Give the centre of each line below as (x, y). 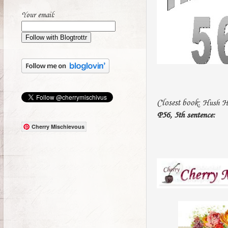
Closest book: (179, 103)
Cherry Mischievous (58, 127)
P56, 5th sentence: (186, 115)
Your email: (38, 16)
